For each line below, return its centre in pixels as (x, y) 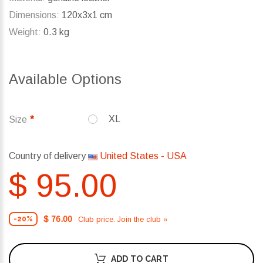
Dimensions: (34, 15)
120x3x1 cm (86, 15)
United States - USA (142, 156)
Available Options (65, 79)
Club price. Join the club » (123, 219)
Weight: (25, 32)
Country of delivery (48, 156)
